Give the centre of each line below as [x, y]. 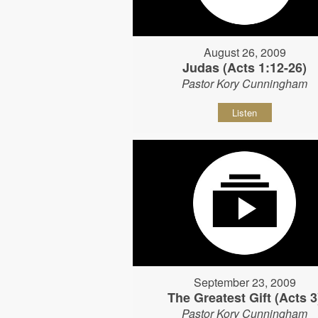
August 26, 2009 [245, 53]
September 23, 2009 [245, 282]
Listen [245, 113]
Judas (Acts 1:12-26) [245, 68]
